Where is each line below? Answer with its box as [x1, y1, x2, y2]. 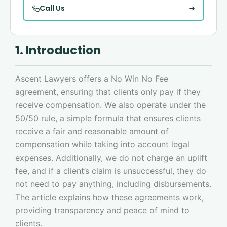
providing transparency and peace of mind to [15, 205, 190, 215]
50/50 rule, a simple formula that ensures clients [15, 113, 201, 123]
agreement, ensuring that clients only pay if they [15, 87, 201, 97]
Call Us [39, 3, 65, 13]
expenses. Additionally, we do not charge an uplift [15, 153, 207, 163]
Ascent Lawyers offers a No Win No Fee [15, 73, 168, 84]
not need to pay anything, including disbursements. [15, 179, 211, 189]
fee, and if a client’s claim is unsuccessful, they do [15, 166, 206, 176]
